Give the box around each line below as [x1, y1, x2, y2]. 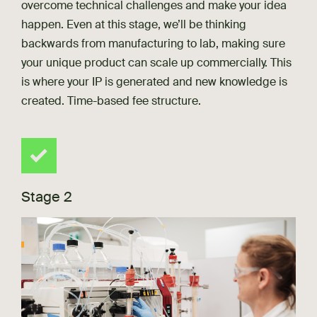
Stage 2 [21, 188, 72, 207]
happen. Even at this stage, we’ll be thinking [21, 16, 246, 32]
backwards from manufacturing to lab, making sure [21, 35, 285, 51]
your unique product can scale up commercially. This [21, 54, 292, 70]
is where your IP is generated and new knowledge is [21, 74, 287, 89]
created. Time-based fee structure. [21, 93, 201, 108]
